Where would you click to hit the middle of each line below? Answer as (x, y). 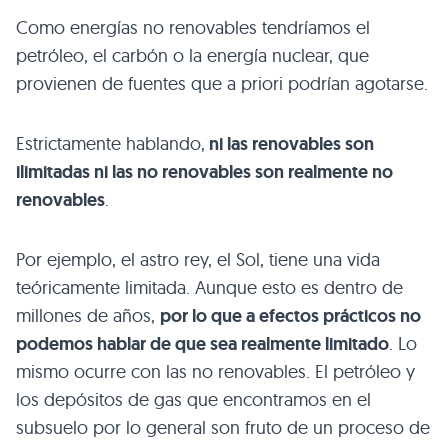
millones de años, (88, 315)
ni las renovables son (289, 143)
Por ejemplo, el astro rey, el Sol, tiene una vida (198, 259)
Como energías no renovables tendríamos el (193, 27)
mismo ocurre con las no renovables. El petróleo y (215, 371)
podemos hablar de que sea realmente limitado (202, 343)
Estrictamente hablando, (110, 143)
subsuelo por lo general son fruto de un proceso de (223, 427)
